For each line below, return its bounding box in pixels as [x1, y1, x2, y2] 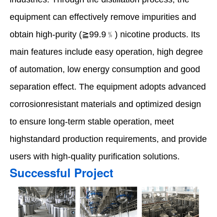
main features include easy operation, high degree [10, 46, 203, 57]
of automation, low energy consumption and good [10, 64, 200, 74]
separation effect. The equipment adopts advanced [10, 81, 206, 92]
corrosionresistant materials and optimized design [10, 99, 201, 109]
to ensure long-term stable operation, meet [10, 116, 174, 126]
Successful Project [10, 164, 113, 181]
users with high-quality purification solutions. [10, 151, 180, 161]
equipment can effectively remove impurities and [10, 12, 196, 22]
